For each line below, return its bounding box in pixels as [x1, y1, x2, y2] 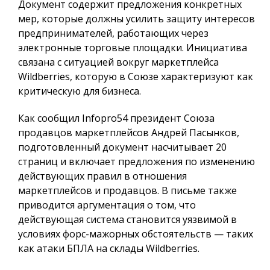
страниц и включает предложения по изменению [18, 154, 255, 168]
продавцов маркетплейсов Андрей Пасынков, [18, 125, 239, 139]
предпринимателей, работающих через [18, 26, 209, 40]
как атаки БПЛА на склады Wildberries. [18, 241, 199, 255]
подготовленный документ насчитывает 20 [18, 140, 227, 154]
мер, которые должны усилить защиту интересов [18, 11, 255, 25]
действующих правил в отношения [18, 169, 187, 183]
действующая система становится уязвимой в [18, 212, 237, 226]
